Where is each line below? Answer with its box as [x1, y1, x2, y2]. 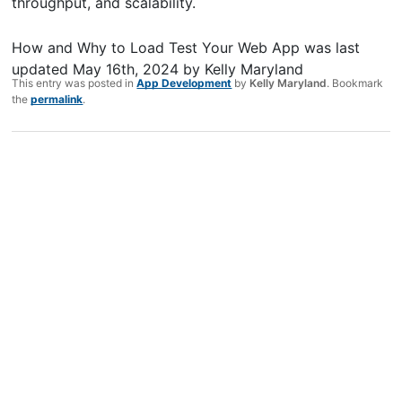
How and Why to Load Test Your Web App [12, 38, 301, 57]
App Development [136, 75, 232, 90]
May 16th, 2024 [73, 59, 179, 78]
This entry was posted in [12, 75, 137, 90]
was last [300, 38, 361, 57]
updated [12, 59, 74, 78]
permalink [31, 92, 83, 106]
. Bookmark [327, 75, 384, 90]
